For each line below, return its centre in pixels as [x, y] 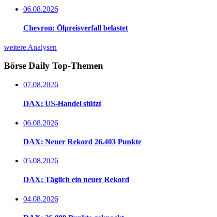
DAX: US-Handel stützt [62, 104]
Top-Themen [78, 66]
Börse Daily [28, 66]
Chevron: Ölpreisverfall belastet [76, 28]
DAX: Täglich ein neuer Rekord [76, 180]
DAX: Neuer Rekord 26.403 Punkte [82, 141]
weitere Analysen [30, 47]
